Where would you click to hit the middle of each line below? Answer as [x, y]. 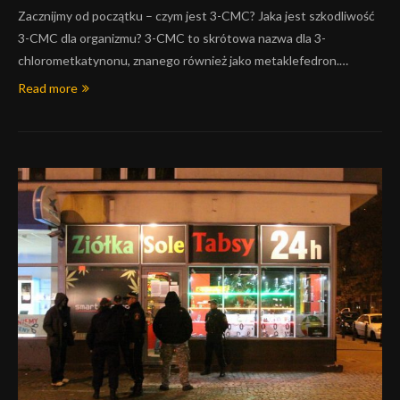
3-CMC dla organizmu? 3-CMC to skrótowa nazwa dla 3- [172, 38]
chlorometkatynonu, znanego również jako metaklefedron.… [183, 60]
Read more [48, 88]
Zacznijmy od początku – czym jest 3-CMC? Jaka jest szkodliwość [196, 16]
